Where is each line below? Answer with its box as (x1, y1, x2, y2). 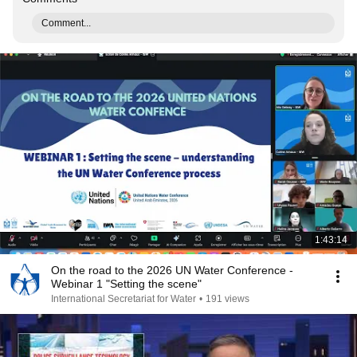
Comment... (41, 18, 91, 29)
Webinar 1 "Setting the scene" (51, 277, 202, 290)
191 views (206, 293, 249, 304)
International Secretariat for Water (51, 293, 196, 304)
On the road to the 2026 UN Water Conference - (51, 264, 293, 277)
